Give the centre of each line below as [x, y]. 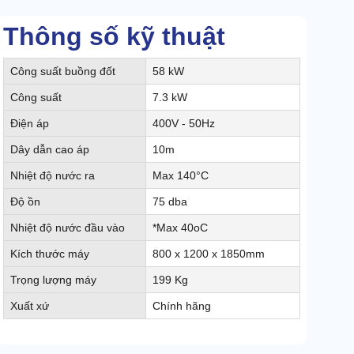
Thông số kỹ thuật [114, 37]
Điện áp [30, 124]
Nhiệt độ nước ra [53, 176]
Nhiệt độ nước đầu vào [68, 228]
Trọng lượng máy [53, 280]
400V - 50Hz [184, 124]
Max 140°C [181, 176]
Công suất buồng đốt [63, 72]
